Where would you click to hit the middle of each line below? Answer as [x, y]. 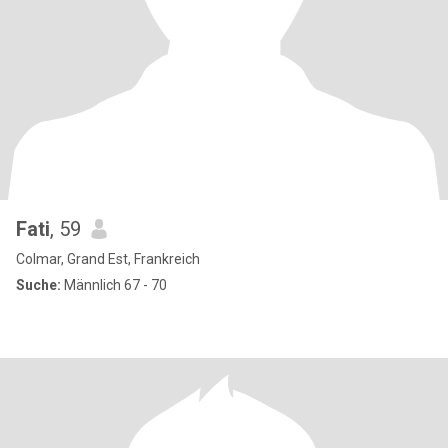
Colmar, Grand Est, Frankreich [108, 259]
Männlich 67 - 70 [114, 285]
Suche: [38, 285]
